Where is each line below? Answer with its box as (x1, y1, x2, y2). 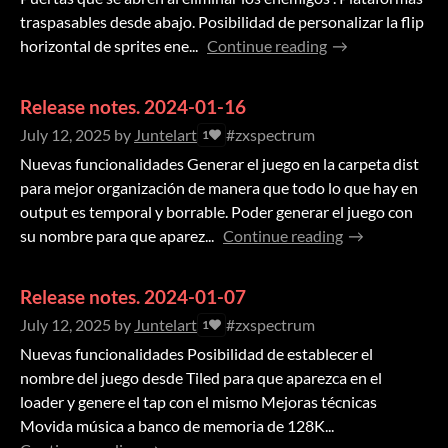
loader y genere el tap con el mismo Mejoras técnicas (20, 392, 377, 412)
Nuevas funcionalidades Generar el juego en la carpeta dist (20, 154, 419, 174)
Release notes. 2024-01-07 (20, 285, 246, 309)
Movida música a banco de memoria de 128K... (20, 416, 334, 436)
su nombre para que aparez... (20, 226, 214, 246)
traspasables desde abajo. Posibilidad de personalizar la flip (20, 12, 424, 32)
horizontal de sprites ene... (20, 36, 198, 56)
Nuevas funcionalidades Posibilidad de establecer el (20, 344, 373, 364)
